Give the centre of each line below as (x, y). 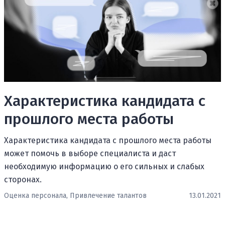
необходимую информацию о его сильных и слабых (104, 166)
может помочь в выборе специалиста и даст (90, 153)
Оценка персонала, (36, 195)
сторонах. (23, 179)
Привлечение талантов (108, 195)
